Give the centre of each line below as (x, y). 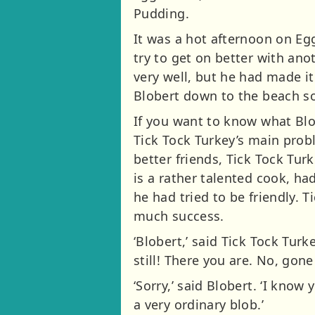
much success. (179, 216)
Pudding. (161, 14)
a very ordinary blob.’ (199, 305)
